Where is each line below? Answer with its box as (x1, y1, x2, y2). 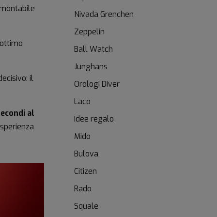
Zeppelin (74, 26, 105, 37)
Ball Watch (74, 44, 113, 54)
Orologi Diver (74, 78, 120, 89)
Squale (74, 201, 98, 211)
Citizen (74, 166, 97, 176)
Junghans (74, 61, 108, 72)
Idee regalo (74, 113, 114, 124)
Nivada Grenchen (74, 9, 134, 19)
